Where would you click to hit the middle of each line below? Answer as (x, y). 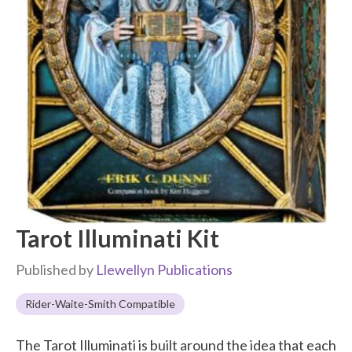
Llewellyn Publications (164, 269)
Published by (56, 269)
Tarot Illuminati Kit (117, 238)
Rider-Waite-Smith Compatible (100, 303)
